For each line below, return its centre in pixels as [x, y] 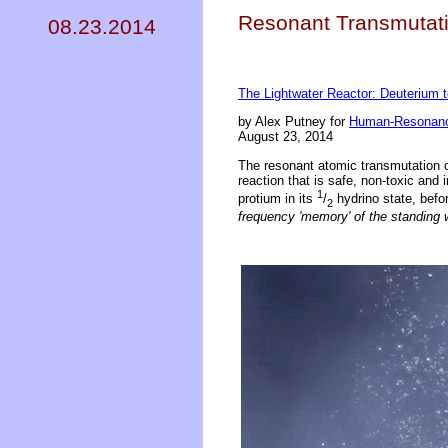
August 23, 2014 [285, 137]
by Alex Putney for [293, 122]
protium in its [277, 199]
